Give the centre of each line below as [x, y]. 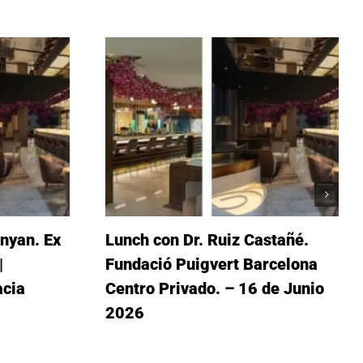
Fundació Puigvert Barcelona [211, 264]
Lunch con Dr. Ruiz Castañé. [207, 239]
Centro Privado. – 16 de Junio [215, 288]
